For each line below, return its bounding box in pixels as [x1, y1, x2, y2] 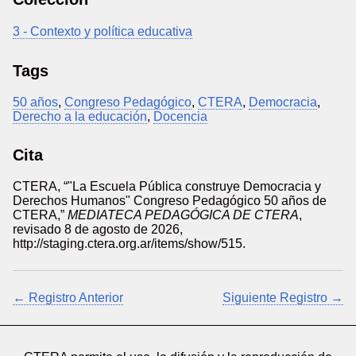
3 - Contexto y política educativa [13, 25, 192, 38]
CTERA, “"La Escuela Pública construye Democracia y [13, 180, 321, 193]
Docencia [153, 110, 207, 123]
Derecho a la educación [13, 110, 147, 123]
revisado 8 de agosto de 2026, [13, 222, 183, 236]
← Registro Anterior [13, 291, 123, 304]
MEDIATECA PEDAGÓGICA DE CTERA [68, 208, 299, 222]
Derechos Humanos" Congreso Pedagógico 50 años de [13, 194, 327, 207]
